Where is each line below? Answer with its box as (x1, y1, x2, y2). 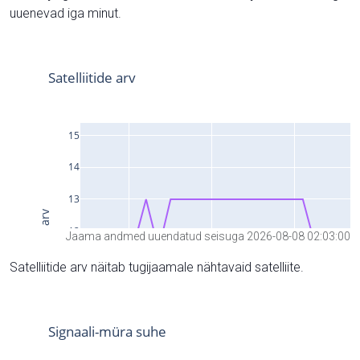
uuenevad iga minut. (10, 6, 121, 21)
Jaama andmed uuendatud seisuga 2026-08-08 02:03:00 (66, 229, 350, 243)
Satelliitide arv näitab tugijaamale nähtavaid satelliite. (10, 259, 304, 275)
